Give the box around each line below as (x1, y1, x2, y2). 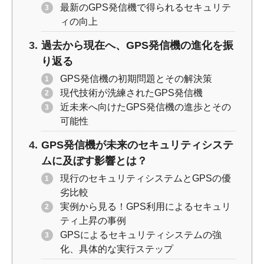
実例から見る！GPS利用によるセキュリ (60, 201, 231, 212)
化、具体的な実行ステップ (60, 243, 173, 254)
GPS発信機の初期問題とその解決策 (60, 73, 212, 84)
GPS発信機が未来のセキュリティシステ (41, 138, 233, 151)
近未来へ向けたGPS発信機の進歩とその (60, 101, 231, 112)
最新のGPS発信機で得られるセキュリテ (60, 2, 231, 12)
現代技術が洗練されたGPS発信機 (60, 87, 203, 98)
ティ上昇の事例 (60, 215, 126, 226)
